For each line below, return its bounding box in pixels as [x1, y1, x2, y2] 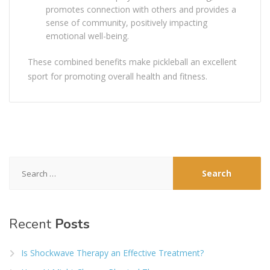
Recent [9, 215, 51, 234]
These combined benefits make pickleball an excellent [28, 56, 237, 68]
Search [8, 157, 38, 169]
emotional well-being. [46, 30, 129, 42]
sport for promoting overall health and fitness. [28, 71, 207, 83]
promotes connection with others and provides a [46, 4, 236, 16]
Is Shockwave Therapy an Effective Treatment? [21, 247, 204, 259]
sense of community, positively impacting [46, 17, 207, 29]
